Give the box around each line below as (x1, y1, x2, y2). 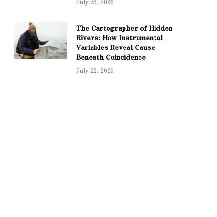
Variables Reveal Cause (76, 42, 155, 52)
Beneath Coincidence (76, 52, 146, 62)
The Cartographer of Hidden (76, 23, 172, 32)
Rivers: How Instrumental (76, 32, 163, 42)
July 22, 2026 (76, 66, 114, 74)
